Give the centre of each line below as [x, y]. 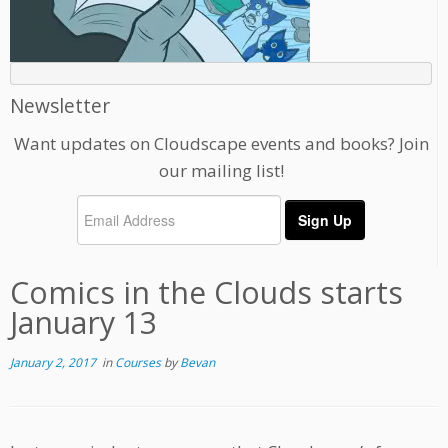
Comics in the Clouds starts [206, 293]
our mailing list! [221, 171]
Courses [139, 363]
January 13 [83, 323]
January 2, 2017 [53, 363]
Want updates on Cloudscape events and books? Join [221, 144]
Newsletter [60, 106]
